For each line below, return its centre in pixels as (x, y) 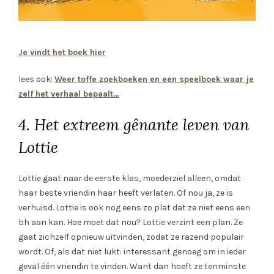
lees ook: (36, 79)
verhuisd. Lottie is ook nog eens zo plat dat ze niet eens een (134, 207)
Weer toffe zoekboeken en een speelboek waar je (154, 79)
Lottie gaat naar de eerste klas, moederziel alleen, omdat (130, 178)
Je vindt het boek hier (62, 52)
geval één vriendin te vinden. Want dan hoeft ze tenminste (132, 266)
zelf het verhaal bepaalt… (69, 94)
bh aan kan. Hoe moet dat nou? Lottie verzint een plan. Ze (131, 222)
